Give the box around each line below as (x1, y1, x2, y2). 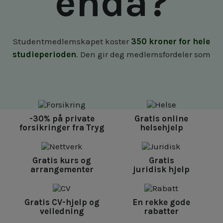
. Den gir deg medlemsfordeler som (76, 49, 211, 59)
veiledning (39, 206, 84, 216)
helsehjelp (139, 122, 183, 132)
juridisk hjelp (133, 164, 190, 174)
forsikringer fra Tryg (19, 122, 105, 132)
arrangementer (30, 164, 94, 174)
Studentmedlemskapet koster (13, 36, 131, 46)
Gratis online (134, 113, 188, 123)
